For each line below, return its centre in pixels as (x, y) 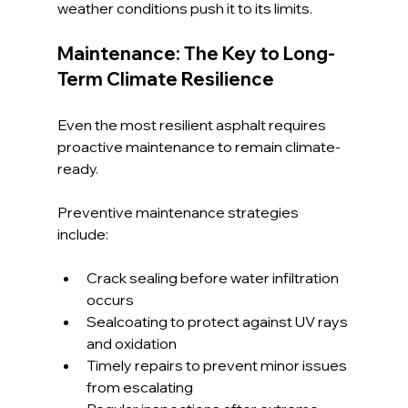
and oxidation (131, 343)
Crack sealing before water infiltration (214, 277)
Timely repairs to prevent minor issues (218, 365)
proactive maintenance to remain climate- (199, 146)
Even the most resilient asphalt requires (193, 124)
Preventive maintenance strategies (179, 212)
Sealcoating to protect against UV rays (218, 321)
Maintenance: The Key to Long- (196, 53)
